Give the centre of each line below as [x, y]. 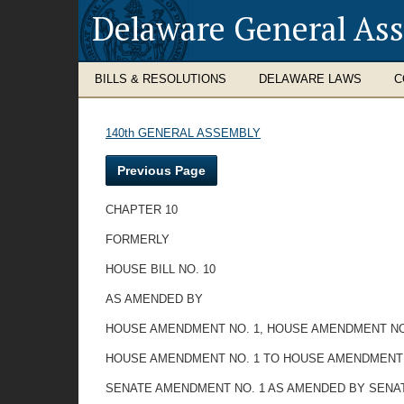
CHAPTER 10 [142, 210]
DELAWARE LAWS [310, 79]
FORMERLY [138, 239]
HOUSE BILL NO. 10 [161, 269]
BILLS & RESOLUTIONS [161, 79]
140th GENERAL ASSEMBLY [183, 133]
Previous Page [161, 170]
